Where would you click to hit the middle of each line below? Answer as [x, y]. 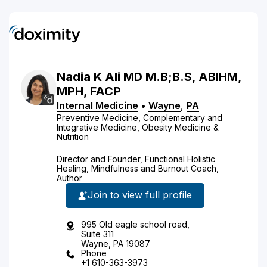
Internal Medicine [97, 105]
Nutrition [73, 136]
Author [69, 178]
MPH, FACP [89, 91]
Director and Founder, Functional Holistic [136, 159]
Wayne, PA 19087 [116, 243]
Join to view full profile [140, 195]
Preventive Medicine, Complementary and [139, 117]
